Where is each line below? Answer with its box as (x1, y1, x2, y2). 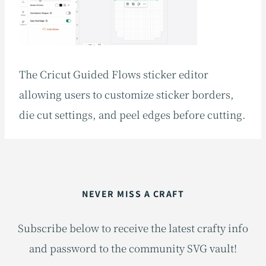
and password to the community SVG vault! (29, 240, 237, 256)
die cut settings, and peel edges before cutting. (19, 107, 246, 122)
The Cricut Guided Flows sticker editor (19, 66, 208, 81)
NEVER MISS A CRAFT (82, 188, 184, 200)
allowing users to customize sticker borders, (19, 87, 234, 102)
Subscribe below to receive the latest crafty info (18, 220, 248, 236)
